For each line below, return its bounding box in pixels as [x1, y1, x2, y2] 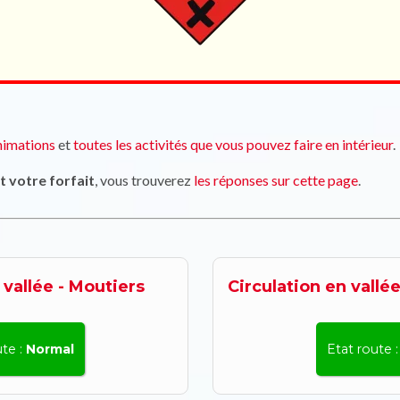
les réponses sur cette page [194, 171, 358, 188]
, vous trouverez [95, 171, 194, 188]
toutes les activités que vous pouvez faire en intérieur [73, 136, 393, 153]
